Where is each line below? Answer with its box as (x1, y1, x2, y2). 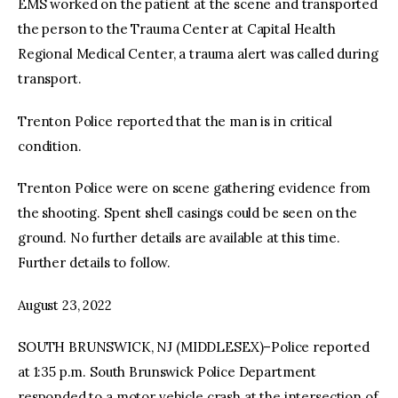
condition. (18, 137, 82, 155)
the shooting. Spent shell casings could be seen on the (18, 204, 357, 222)
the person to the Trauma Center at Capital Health (18, 20, 336, 38)
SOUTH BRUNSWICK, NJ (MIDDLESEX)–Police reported (18, 338, 370, 356)
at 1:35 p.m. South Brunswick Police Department (18, 363, 317, 381)
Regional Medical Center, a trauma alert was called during (18, 45, 378, 63)
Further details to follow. (18, 254, 171, 272)
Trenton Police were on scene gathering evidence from (18, 179, 371, 197)
